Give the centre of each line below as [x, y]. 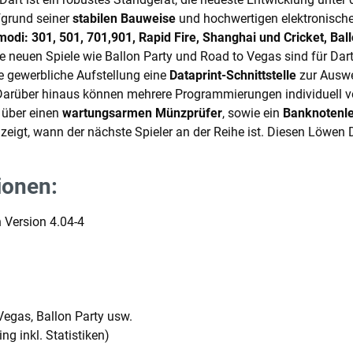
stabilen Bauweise [124, 18]
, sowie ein [253, 113]
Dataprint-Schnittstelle [233, 75]
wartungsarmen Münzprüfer [142, 113]
